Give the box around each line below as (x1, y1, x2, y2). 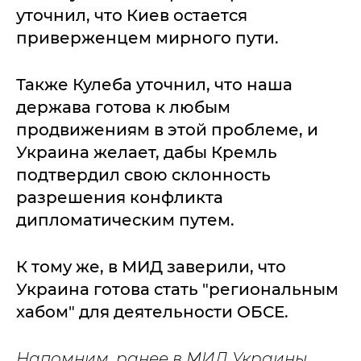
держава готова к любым (16, 98, 230, 117)
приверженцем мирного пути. (16, 28, 279, 48)
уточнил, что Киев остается (16, 6, 247, 25)
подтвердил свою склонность (16, 165, 271, 185)
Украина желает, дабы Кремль (16, 143, 277, 162)
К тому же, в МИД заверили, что (16, 257, 286, 276)
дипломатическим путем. (16, 210, 234, 230)
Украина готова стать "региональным (16, 280, 338, 299)
